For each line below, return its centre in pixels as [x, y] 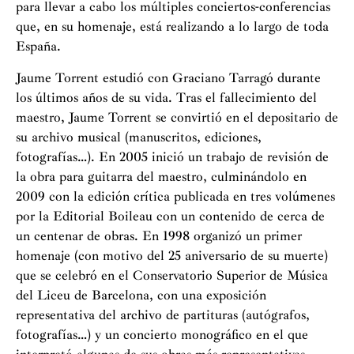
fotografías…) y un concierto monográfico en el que [162, 335]
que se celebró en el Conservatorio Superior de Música [172, 275]
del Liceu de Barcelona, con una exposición [141, 295]
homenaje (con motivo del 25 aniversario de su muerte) [172, 256]
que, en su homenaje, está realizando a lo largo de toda [172, 26]
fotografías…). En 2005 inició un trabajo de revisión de [172, 157]
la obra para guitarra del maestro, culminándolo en [161, 177]
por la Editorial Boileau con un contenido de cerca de [170, 216]
